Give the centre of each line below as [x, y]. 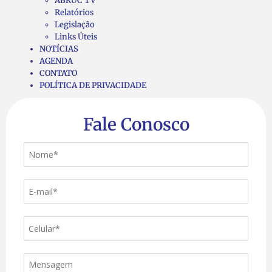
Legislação [75, 24]
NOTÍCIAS [59, 49]
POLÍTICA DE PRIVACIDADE [93, 85]
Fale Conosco [136, 124]
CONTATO [58, 73]
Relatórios [74, 12]
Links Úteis [76, 36]
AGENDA [56, 61]
